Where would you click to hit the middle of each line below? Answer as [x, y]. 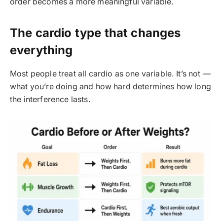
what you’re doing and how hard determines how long [110, 86]
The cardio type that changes [95, 33]
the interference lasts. [50, 99]
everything [41, 50]
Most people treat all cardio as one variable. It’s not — [110, 74]
